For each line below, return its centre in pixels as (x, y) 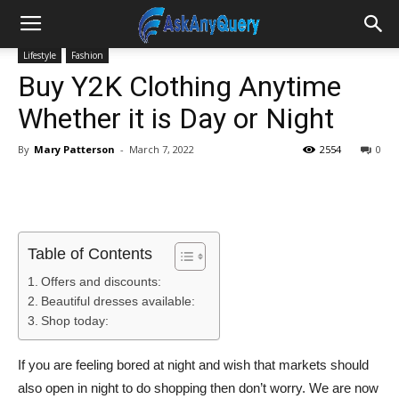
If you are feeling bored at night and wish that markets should (193, 365)
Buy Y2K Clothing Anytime (179, 86)
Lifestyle (40, 55)
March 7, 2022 (162, 149)
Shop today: (74, 321)
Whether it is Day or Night (176, 118)
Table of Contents (90, 254)
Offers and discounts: (101, 281)
